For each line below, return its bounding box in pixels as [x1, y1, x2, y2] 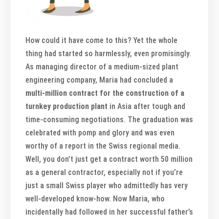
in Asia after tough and [108, 101, 186, 111]
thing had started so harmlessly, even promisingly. [25, 48, 192, 58]
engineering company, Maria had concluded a [25, 75, 174, 85]
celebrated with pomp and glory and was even [25, 128, 175, 137]
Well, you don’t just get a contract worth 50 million [25, 154, 193, 164]
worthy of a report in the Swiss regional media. [25, 141, 181, 151]
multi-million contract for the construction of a [25, 88, 185, 98]
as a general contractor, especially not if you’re [25, 167, 183, 177]
